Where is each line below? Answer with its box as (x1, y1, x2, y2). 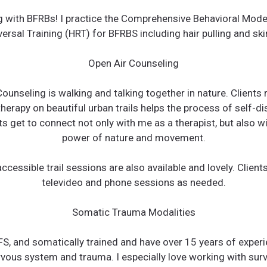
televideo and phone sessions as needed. (41, 176, 226, 188)
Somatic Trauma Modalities (72, 206, 195, 218)
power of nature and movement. (61, 131, 206, 144)
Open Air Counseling (88, 57, 179, 69)
